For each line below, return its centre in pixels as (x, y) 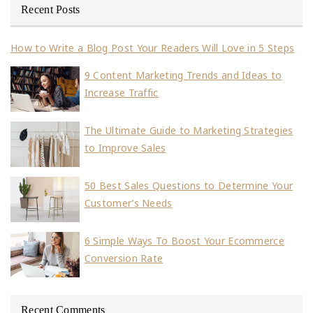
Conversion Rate (124, 259)
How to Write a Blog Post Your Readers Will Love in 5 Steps (153, 48)
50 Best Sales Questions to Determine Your (189, 186)
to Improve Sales (125, 148)
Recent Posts (51, 10)
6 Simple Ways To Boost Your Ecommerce (184, 241)
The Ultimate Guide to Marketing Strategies (189, 131)
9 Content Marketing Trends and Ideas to (183, 75)
